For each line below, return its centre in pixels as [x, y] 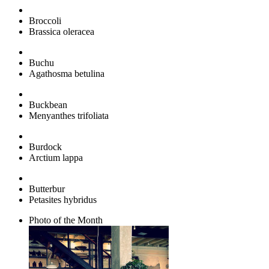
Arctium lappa [56, 157]
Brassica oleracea [62, 31]
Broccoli [45, 20]
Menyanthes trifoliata [69, 115]
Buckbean [48, 104]
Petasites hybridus [63, 199]
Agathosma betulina [67, 73]
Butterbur [47, 189]
